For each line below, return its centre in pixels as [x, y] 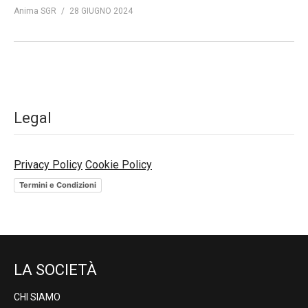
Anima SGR [35, 11]
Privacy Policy [48, 165]
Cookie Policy [119, 165]
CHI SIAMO [37, 297]
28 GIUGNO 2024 [101, 11]
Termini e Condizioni [58, 185]
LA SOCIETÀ [55, 269]
